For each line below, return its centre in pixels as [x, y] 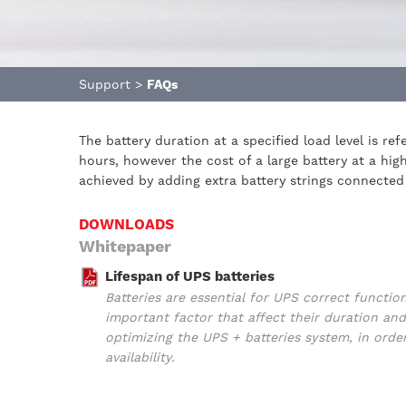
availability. [140, 357]
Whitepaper [125, 246]
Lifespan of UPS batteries [190, 276]
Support [105, 84]
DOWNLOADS [126, 224]
